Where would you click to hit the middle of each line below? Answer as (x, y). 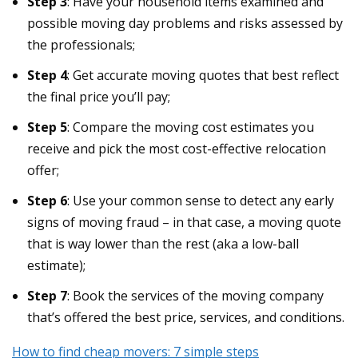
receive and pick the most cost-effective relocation (177, 148)
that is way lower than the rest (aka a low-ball (163, 244)
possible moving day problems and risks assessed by (185, 23)
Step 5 (48, 127)
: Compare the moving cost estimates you (191, 127)
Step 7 (48, 296)
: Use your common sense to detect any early (201, 201)
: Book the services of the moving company (196, 296)
